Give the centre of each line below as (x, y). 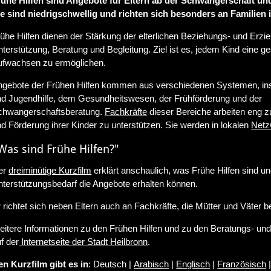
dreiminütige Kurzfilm (50, 170)
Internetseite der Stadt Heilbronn (83, 241)
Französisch (242, 264)
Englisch (193, 264)
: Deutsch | (111, 264)
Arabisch (152, 264)
